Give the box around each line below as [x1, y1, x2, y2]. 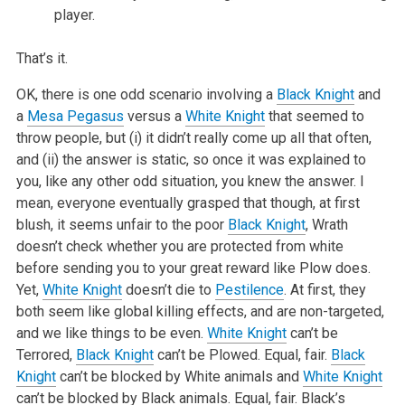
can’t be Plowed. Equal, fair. [153, 345, 331, 363]
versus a [123, 107, 185, 125]
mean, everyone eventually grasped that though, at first [15, 193, 360, 212]
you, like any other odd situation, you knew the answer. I [15, 172, 364, 190]
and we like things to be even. [15, 324, 207, 342]
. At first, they [283, 280, 366, 298]
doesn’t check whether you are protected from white [15, 237, 344, 255]
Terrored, [15, 345, 76, 363]
